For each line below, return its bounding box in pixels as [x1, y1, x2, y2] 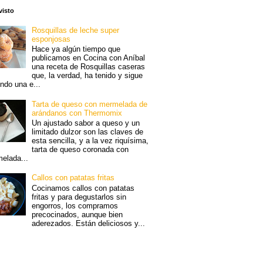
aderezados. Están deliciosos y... [32, 219, 146, 228]
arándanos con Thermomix [32, 108, 123, 117]
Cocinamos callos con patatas [32, 184, 135, 193]
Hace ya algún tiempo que [32, 45, 121, 54]
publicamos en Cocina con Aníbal [32, 53, 146, 63]
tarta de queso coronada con [32, 145, 129, 154]
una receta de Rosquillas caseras [32, 62, 146, 72]
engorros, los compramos [32, 201, 119, 210]
